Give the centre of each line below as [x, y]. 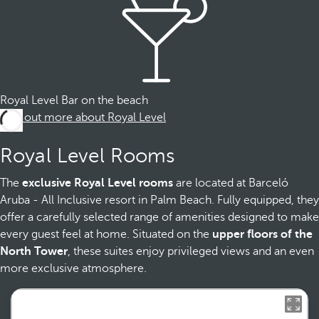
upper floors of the [262, 234]
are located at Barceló [231, 183]
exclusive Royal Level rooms [98, 183]
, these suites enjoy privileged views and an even [191, 251]
